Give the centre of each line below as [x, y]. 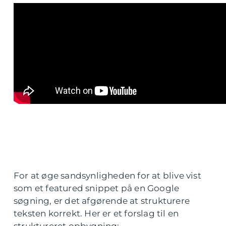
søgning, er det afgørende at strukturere [102, 201]
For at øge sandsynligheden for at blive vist [107, 176]
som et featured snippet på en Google [97, 188]
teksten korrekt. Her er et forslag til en [96, 213]
